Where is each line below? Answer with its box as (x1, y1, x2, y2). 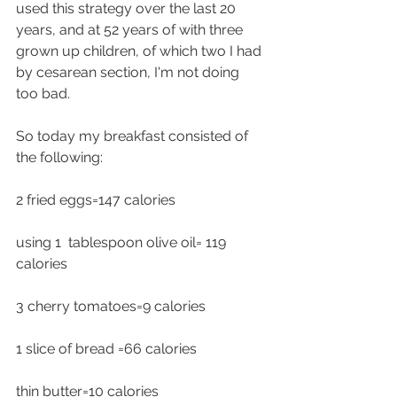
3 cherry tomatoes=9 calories (16, 298, 206, 315)
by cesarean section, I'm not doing (16, 64, 243, 82)
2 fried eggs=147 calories (16, 191, 179, 209)
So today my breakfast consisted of (16, 128, 252, 145)
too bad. (16, 85, 70, 103)
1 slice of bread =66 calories (16, 340, 200, 358)
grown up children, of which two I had (16, 43, 265, 60)
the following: (16, 149, 103, 167)
